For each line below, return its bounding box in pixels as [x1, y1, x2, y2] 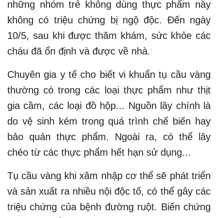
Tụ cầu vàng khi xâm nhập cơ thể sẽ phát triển [7, 170, 211, 182]
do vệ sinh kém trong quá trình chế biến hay [7, 116, 211, 127]
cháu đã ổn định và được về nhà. [7, 46, 150, 57]
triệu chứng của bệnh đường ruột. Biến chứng [7, 201, 211, 213]
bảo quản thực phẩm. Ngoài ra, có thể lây [7, 131, 211, 143]
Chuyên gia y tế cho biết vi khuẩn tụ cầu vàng [7, 69, 211, 80]
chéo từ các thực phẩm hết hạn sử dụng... [7, 147, 191, 158]
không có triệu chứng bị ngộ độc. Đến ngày [7, 15, 211, 26]
